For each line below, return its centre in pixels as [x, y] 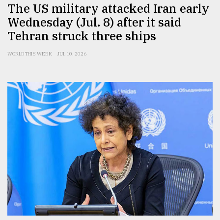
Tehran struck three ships [82, 36]
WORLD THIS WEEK [30, 54]
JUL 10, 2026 [72, 54]
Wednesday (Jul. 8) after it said [94, 22]
